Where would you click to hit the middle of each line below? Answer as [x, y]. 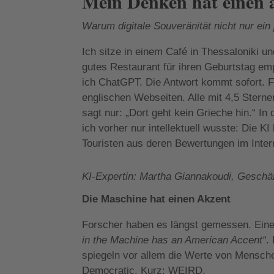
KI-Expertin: [111, 176]
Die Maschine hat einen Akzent [157, 199]
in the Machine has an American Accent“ [174, 240]
